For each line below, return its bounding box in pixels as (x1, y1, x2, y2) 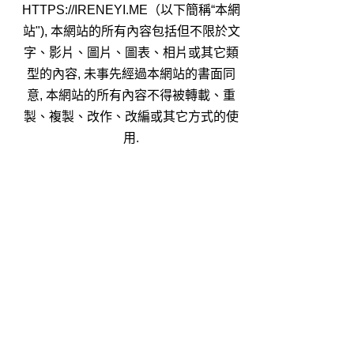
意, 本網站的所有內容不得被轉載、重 (27, 88, 235, 102)
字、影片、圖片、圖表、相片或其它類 (24, 45, 239, 59)
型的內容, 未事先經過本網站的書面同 (27, 66, 235, 81)
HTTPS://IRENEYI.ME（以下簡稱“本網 (22, 2, 240, 17)
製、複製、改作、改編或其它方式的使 (24, 109, 239, 123)
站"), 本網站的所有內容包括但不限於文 (22, 24, 240, 38)
